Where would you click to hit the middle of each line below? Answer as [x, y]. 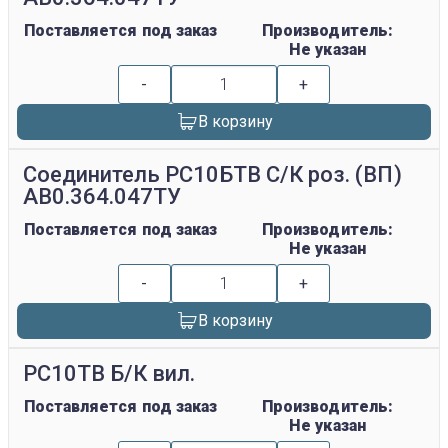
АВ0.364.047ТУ [102, 197]
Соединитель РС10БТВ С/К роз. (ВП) [212, 175]
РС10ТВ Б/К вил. [109, 374]
